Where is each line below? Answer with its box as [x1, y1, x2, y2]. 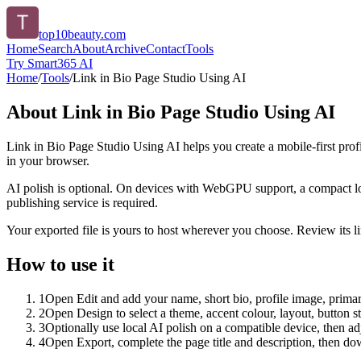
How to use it [6, 253, 114, 275]
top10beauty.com [39, 27, 126, 41]
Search [38, 42, 73, 56]
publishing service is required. [6, 195, 158, 210]
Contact [146, 42, 185, 56]
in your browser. [6, 153, 89, 168]
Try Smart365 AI [6, 56, 93, 70]
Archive [105, 42, 146, 56]
